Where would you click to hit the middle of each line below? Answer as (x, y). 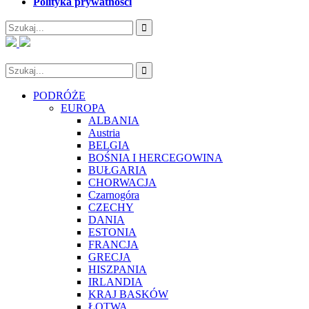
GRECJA (110, 257)
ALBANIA (114, 120)
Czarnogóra (114, 195)
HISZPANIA (118, 269)
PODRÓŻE (59, 96)
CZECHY (111, 207)
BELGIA (109, 145)
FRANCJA (113, 245)
